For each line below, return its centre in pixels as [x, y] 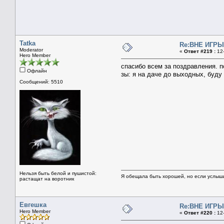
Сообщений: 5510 [41, 81]
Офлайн [36, 70]
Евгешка [33, 204]
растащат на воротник [47, 178]
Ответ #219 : [200, 51]
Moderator [31, 49]
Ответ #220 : [200, 212]
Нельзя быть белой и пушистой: [58, 173]
